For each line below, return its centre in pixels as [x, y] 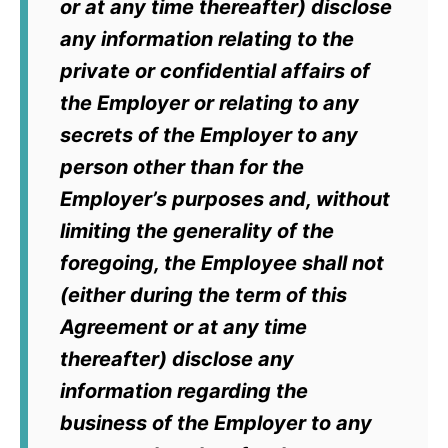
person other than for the [182, 167]
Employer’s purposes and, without [225, 199]
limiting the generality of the [197, 231]
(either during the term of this [203, 295]
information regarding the [184, 391]
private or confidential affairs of [215, 71]
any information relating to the [207, 39]
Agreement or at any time [183, 327]
